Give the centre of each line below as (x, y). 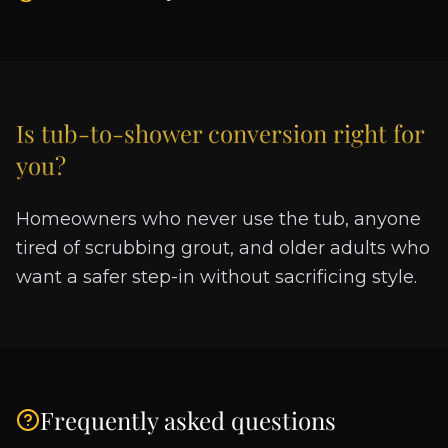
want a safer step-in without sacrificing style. (216, 277)
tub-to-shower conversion (184, 133)
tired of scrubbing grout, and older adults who (223, 248)
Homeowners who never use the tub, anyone (218, 219)
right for (376, 133)
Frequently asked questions (188, 420)
